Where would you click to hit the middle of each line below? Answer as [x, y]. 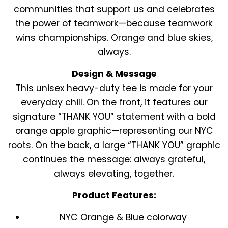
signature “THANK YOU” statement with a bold [114, 116]
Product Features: [114, 195]
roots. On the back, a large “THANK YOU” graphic [114, 145]
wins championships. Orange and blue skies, [114, 37]
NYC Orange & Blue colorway [123, 217]
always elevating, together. [114, 173]
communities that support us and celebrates [114, 9]
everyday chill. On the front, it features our [114, 102]
